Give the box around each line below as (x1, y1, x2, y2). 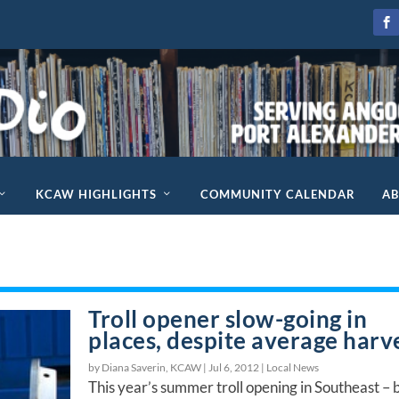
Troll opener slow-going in (88, 304, 368, 333)
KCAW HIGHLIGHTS (35, 186, 157, 201)
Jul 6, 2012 (208, 360, 260, 374)
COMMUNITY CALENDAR (199, 186, 355, 201)
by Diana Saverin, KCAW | (88, 360, 209, 374)
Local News (266, 360, 320, 374)
